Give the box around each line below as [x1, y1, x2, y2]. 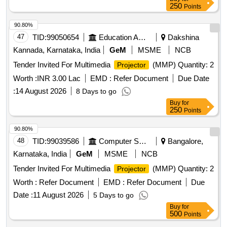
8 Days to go [76, 87, 117, 96]
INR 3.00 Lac [37, 74, 81, 83]
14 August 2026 [15, 87, 66, 96]
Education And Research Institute [138, 33, 146, 42]
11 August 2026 [33, 191, 84, 200]
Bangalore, [166, 137, 203, 146]
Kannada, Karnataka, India [13, 46, 100, 55]
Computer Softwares [139, 137, 146, 146]
